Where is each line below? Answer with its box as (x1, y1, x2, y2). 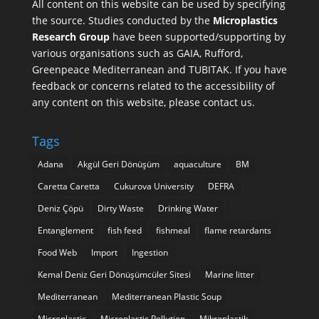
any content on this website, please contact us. (31, 95, 255, 110)
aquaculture (173, 158, 221, 171)
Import (90, 246, 117, 259)
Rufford (204, 46, 241, 61)
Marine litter (204, 268, 254, 281)
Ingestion (131, 246, 168, 259)
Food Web (37, 246, 77, 259)
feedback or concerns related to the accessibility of (31, 79, 275, 93)
